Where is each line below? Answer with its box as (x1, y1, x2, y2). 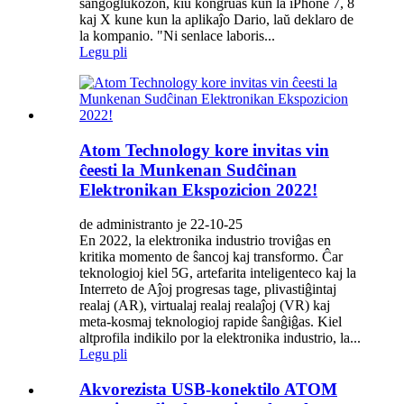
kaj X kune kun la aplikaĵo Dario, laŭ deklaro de (79, 11, 353, 27)
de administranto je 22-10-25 (79, 216, 243, 233)
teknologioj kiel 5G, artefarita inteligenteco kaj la (79, 265, 356, 281)
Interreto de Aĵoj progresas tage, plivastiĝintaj (79, 281, 336, 298)
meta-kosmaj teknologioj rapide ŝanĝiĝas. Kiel (79, 314, 342, 330)
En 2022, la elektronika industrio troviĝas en (79, 233, 331, 249)
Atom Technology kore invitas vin (79, 140, 329, 160)
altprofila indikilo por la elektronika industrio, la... (79, 330, 361, 346)
